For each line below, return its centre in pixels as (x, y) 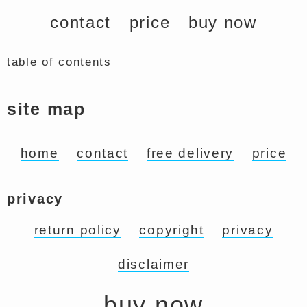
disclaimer (153, 264)
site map (46, 109)
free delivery (190, 153)
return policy (77, 230)
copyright (172, 230)
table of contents (59, 62)
